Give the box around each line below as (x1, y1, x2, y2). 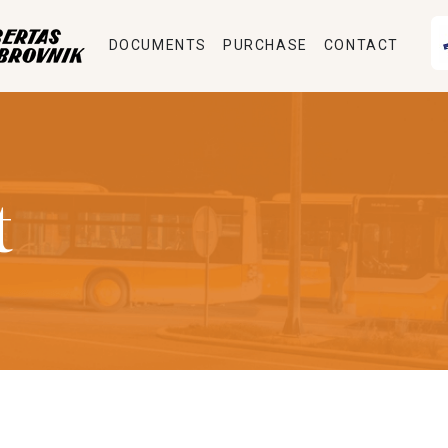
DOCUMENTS (108, 37, 208, 54)
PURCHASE (223, 37, 308, 54)
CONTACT (323, 37, 400, 54)
